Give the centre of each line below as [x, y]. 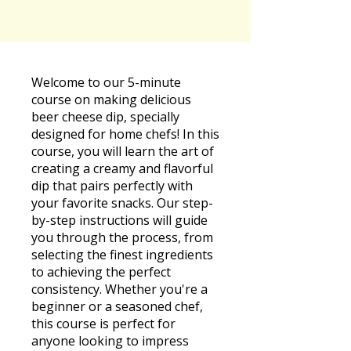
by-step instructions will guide [119, 220]
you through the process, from [122, 237]
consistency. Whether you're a [119, 289]
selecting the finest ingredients [122, 254]
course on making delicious [111, 99]
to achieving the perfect [101, 271]
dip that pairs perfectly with [112, 185]
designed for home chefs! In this [125, 134]
